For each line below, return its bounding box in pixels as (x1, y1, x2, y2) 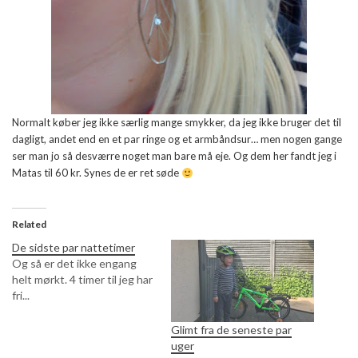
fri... (12, 288, 30, 303)
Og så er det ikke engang (12, 257, 137, 271)
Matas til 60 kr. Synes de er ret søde (12, 166, 181, 180)
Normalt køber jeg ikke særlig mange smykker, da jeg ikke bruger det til (12, 116, 341, 129)
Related (12, 218, 46, 231)
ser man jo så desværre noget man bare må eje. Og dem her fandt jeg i (12, 149, 336, 163)
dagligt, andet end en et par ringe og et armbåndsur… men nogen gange (12, 133, 342, 146)
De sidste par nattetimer (12, 241, 135, 255)
